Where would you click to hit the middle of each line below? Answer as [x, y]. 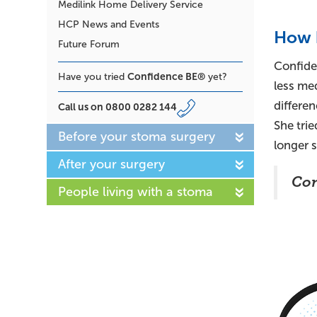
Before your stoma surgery [137, 136]
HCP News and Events [109, 24]
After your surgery [111, 164]
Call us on [82, 106]
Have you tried [93, 76]
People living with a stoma [136, 191]
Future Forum [89, 44]
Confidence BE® [166, 76]
